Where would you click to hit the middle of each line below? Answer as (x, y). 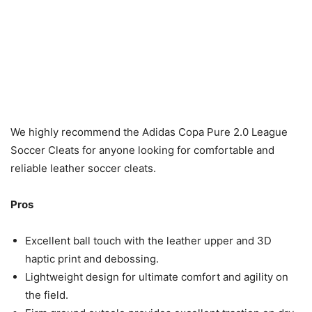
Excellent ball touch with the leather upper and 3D (148, 241)
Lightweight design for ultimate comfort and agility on (157, 277)
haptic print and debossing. (92, 259)
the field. (47, 295)
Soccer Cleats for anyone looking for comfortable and (142, 150)
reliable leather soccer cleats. (83, 169)
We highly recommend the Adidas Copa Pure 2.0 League (149, 132)
